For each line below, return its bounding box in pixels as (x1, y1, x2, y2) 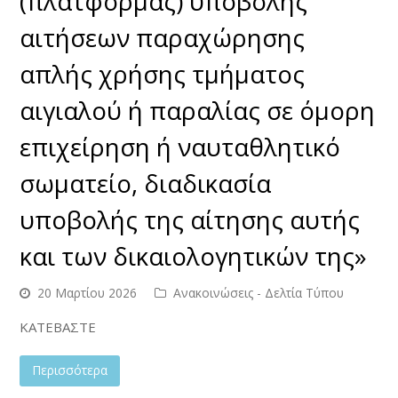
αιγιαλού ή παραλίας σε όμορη (20, 92, 376, 127)
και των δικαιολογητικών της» (20, 238, 368, 273)
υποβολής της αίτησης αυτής (20, 202, 361, 236)
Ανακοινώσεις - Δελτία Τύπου (173, 283, 345, 301)
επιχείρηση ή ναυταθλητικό (20, 129, 341, 163)
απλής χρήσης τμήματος (20, 56, 306, 91)
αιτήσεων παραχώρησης (20, 20, 306, 54)
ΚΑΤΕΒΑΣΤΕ (20, 317, 97, 336)
